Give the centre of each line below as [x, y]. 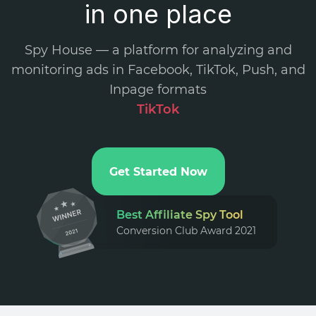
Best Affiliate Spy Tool [180, 215]
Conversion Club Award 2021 [186, 231]
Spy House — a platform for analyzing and [158, 50]
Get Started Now [158, 171]
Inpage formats [158, 90]
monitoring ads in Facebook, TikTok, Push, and [158, 70]
